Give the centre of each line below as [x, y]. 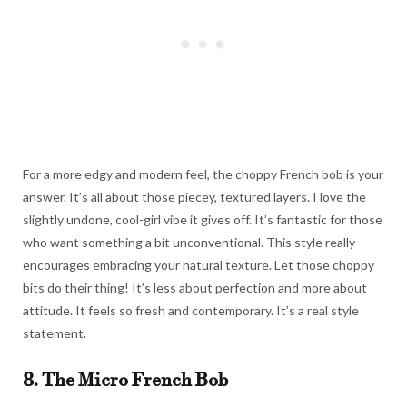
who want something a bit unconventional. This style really [189, 243]
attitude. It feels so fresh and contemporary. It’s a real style [191, 311]
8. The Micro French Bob [125, 382]
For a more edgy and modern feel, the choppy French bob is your [203, 174]
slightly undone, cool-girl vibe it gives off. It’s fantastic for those [203, 220]
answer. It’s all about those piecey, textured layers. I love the [194, 197]
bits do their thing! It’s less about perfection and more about [195, 288]
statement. [55, 333]
